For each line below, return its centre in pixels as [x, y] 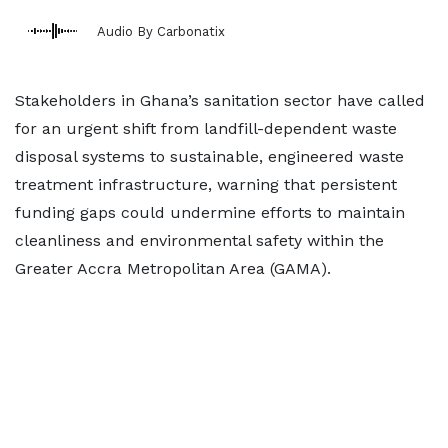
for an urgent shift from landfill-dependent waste [206, 128]
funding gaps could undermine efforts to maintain [210, 212]
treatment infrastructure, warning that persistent [206, 184]
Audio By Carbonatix [161, 31]
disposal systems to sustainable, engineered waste [209, 156]
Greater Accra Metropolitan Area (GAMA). [173, 268]
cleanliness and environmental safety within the [199, 240]
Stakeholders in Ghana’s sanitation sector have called [220, 100]
